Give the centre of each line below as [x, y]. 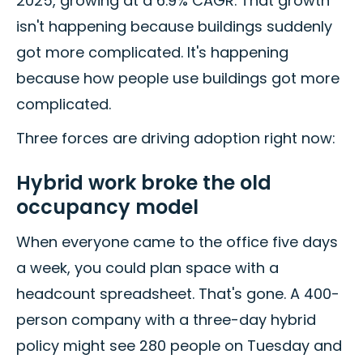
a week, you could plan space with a [147, 268]
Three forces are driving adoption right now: [176, 139]
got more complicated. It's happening [152, 53]
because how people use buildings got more [178, 79]
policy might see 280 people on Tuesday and [179, 346]
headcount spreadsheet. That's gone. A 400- [178, 294]
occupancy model [107, 207]
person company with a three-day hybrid [166, 320]
